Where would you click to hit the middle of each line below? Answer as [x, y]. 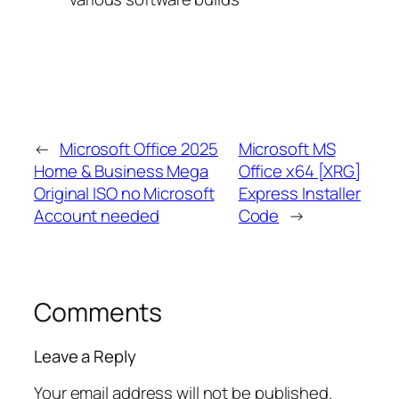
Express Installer [299, 193]
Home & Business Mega [121, 171]
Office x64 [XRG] [300, 171]
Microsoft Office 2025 [138, 148]
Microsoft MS [287, 148]
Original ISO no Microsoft [124, 193]
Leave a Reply [85, 357]
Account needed [97, 215]
